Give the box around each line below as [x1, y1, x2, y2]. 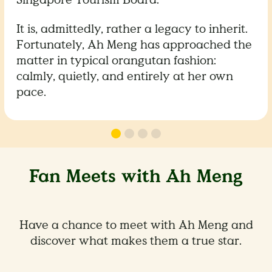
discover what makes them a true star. [30, 233, 242, 249]
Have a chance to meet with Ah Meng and [19, 217, 253, 233]
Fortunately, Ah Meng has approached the [16, 36, 253, 53]
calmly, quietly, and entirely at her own [16, 68, 234, 84]
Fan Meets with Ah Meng [29, 164, 243, 188]
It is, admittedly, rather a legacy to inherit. [16, 21, 248, 37]
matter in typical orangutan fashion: [16, 52, 217, 69]
